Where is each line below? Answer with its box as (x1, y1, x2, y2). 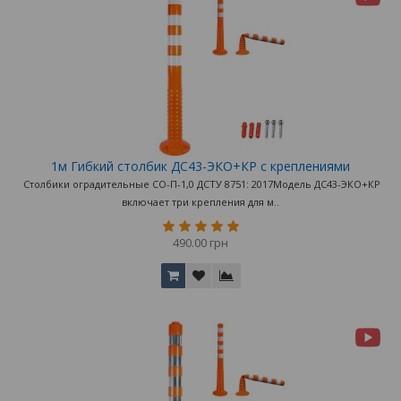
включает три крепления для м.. (122, 195, 279, 209)
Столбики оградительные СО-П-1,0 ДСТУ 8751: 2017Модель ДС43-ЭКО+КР (21, 177, 380, 192)
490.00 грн (173, 235, 228, 252)
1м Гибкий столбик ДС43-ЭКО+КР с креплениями (51, 158, 350, 175)
